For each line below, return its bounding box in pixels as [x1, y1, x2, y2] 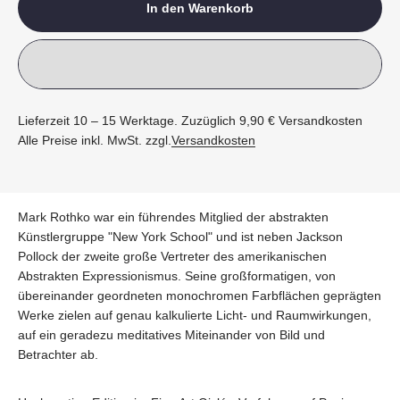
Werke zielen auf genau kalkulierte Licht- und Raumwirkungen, [18, 308, 371, 323]
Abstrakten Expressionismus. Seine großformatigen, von [18, 269, 336, 284]
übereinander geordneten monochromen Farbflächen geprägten [18, 288, 381, 304]
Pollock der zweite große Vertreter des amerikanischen [18, 249, 327, 264]
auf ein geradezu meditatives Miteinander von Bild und [18, 328, 325, 343]
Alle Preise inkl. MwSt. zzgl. [18, 133, 171, 148]
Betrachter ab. [18, 347, 98, 362]
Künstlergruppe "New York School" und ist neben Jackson [18, 229, 343, 245]
